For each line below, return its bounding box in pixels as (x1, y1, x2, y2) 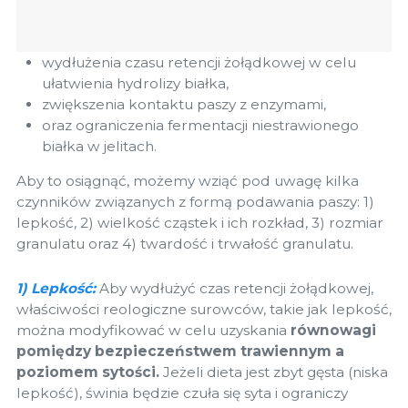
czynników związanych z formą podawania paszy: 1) (16, 193, 374, 211)
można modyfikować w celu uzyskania (16, 321, 291, 339)
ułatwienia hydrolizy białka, (42, 75, 229, 93)
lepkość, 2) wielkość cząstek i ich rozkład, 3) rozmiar (16, 214, 383, 232)
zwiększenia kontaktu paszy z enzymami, (42, 96, 326, 114)
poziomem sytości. (16, 362, 159, 381)
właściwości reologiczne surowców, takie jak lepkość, (16, 300, 392, 318)
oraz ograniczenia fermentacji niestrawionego (42, 117, 359, 135)
